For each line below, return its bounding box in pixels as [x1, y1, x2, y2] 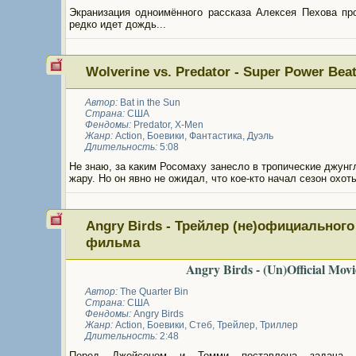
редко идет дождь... [69, 18, 166, 30]
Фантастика [189, 130, 242, 141]
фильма [85, 234, 140, 250]
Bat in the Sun [120, 97, 180, 108]
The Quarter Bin [120, 286, 188, 297]
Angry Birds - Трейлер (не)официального [85, 218, 354, 234]
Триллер [260, 319, 298, 331]
